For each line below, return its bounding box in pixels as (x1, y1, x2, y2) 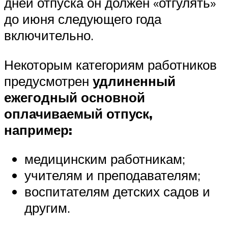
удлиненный (93, 72, 176, 89)
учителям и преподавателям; (24, 167, 201, 184)
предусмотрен (4, 72, 93, 89)
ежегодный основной (4, 89, 145, 105)
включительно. (4, 26, 94, 43)
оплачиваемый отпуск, (4, 105, 153, 122)
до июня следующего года (4, 10, 161, 27)
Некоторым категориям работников (4, 56, 217, 73)
